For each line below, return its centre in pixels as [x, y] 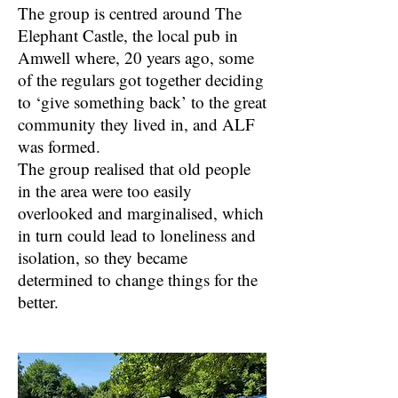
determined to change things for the [138, 279]
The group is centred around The [130, 13]
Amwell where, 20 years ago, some [136, 57]
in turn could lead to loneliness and [137, 235]
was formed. [59, 146]
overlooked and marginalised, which [141, 213]
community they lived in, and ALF [136, 124]
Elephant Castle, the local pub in [128, 35]
